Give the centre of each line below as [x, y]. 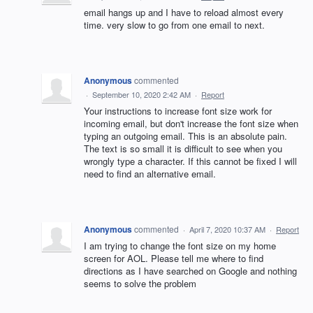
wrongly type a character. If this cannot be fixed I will [190, 161]
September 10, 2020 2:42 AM [141, 94]
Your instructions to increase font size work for [178, 111]
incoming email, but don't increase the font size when [191, 123]
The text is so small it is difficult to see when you [183, 148]
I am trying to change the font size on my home [180, 246]
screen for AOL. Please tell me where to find [174, 258]
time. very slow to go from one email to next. [174, 25]
